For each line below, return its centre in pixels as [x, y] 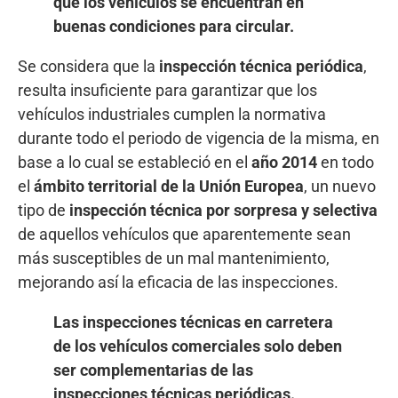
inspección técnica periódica [259, 66]
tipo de [42, 210]
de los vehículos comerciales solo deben [198, 346]
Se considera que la [87, 66]
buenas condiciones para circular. [175, 26]
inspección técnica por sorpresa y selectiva [222, 210]
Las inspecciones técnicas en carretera [193, 322]
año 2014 [284, 162]
